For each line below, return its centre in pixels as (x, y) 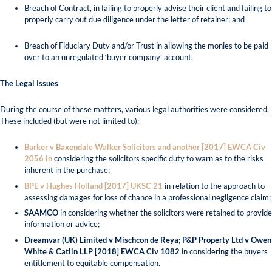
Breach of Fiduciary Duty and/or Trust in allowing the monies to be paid (146, 46)
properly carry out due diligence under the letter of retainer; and (134, 20)
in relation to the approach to (214, 185)
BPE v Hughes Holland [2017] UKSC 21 (93, 185)
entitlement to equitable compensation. (92, 263)
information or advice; (62, 224)
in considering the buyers (225, 251)
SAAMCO (41, 213)
